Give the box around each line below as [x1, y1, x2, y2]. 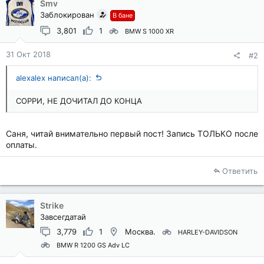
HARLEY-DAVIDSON [178, 228, 237, 237]
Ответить [222, 166, 258, 176]
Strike [40, 200, 64, 210]
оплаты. [6, 139, 37, 150]
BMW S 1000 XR [125, 27, 174, 36]
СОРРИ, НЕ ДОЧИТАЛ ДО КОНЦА [16, 95, 142, 105]
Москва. [125, 227, 156, 237]
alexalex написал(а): [16, 72, 91, 82]
